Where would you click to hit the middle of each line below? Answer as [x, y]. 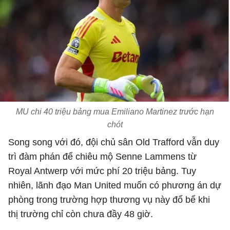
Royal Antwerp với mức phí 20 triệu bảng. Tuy [102, 171]
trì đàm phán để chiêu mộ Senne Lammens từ [102, 157]
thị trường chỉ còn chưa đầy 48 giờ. [81, 214]
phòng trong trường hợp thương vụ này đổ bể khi [109, 200]
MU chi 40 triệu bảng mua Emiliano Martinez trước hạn [115, 112]
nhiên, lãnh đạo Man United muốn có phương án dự [115, 185]
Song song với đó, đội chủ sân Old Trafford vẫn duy [114, 142]
